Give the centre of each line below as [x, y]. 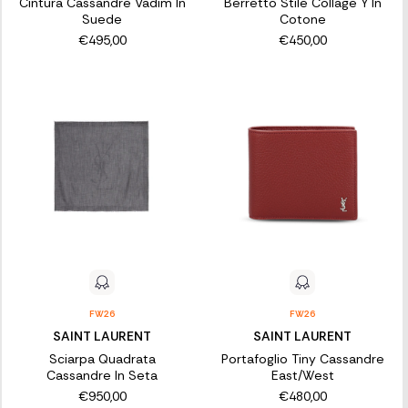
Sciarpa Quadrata [102, 358]
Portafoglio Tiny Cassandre [302, 358]
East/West [302, 375]
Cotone [302, 20]
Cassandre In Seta [102, 375]
